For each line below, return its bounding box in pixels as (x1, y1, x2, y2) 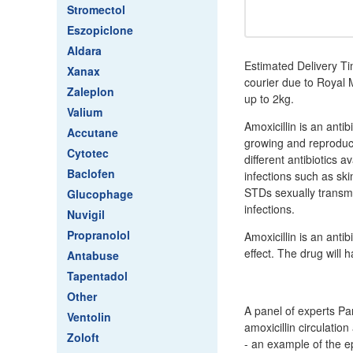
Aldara (67, 43, 102, 58)
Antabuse (67, 247, 119, 263)
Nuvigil (67, 206, 105, 222)
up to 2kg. (244, 91, 294, 106)
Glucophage (67, 186, 133, 202)
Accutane (67, 124, 118, 140)
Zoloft (67, 329, 99, 345)
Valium (67, 104, 102, 120)
